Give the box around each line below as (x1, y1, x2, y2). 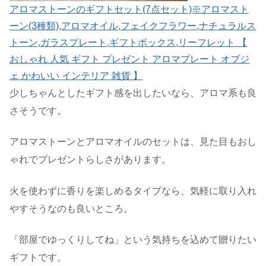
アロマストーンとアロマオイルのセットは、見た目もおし (9, 137, 256, 147)
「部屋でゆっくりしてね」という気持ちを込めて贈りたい (9, 234, 256, 245)
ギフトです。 (9, 252, 66, 262)
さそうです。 (9, 105, 66, 116)
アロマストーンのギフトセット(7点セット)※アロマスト (9, 4, 249, 14)
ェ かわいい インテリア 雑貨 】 (9, 70, 142, 81)
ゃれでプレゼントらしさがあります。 (9, 154, 171, 165)
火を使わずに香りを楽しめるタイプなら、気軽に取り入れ (9, 185, 256, 196)
